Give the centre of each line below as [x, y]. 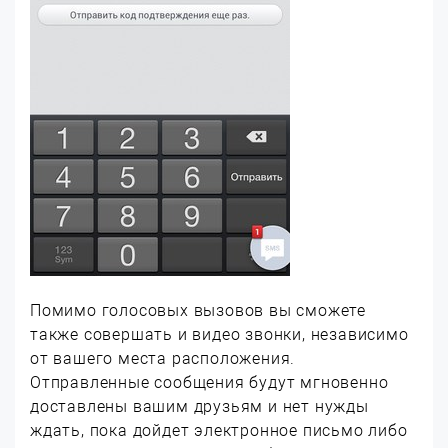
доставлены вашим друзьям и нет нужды [199, 406]
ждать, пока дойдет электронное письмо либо [219, 430]
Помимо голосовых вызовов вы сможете [198, 310]
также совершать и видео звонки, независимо [219, 334]
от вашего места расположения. [163, 358]
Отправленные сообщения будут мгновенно [209, 382]
